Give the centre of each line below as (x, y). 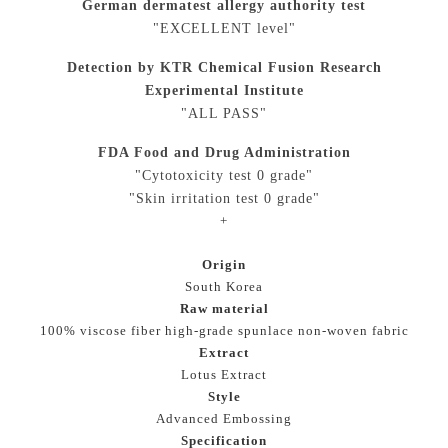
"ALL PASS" (224, 113)
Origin (224, 264)
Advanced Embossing (224, 418)
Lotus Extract (224, 374)
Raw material (224, 308)
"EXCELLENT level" (224, 28)
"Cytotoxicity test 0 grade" (224, 175)
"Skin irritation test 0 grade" (224, 198)
